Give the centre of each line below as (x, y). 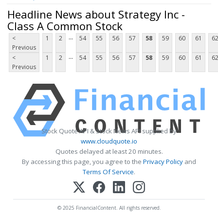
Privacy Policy (163, 162)
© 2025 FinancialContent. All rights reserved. (109, 208)
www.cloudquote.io (109, 141)
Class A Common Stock (65, 26)
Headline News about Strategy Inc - (96, 14)
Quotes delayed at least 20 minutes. (109, 152)
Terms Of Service (108, 172)
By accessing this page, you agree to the (82, 162)
